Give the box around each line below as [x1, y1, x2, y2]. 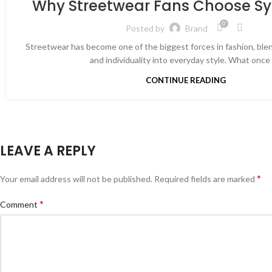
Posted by [125, 22, 165, 33]
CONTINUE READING [145, 75, 226, 86]
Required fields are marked [154, 174, 257, 185]
